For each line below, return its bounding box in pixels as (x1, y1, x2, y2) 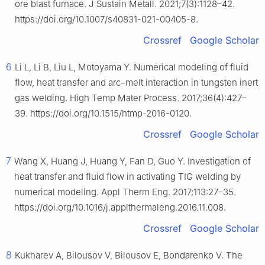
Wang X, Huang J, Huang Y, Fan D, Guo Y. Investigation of (14, 156, 251, 167)
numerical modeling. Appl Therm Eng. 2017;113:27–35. (14, 186, 236, 198)
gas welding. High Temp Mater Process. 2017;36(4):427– (15, 92, 247, 104)
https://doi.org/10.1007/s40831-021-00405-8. (15, 14, 198, 25)
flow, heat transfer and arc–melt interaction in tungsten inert (15, 77, 258, 89)
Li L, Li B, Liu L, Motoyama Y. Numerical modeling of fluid (15, 62, 248, 73)
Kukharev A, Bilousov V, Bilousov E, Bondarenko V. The (15, 250, 243, 261)
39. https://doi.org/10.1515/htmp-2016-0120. (15, 108, 192, 119)
